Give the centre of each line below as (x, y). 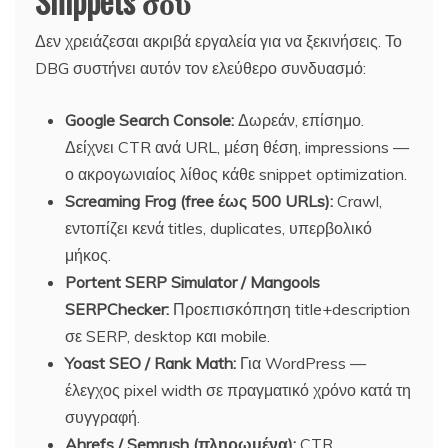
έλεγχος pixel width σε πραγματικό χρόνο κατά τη (238, 389)
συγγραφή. (102, 416)
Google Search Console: (149, 119)
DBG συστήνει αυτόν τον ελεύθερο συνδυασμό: (200, 67)
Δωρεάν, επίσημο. (299, 119)
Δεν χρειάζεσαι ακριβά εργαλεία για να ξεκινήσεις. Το (218, 40)
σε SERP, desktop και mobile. (167, 335)
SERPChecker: (117, 308)
